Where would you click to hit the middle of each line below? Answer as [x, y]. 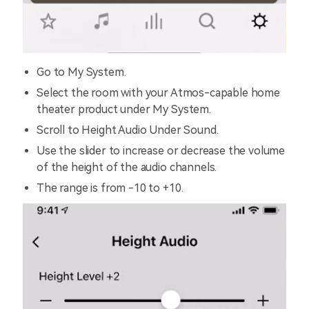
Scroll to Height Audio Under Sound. [128, 130]
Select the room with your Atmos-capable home [158, 92]
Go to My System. [81, 72]
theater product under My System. [125, 109]
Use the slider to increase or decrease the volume [161, 150]
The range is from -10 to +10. [110, 188]
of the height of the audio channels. [127, 167]
